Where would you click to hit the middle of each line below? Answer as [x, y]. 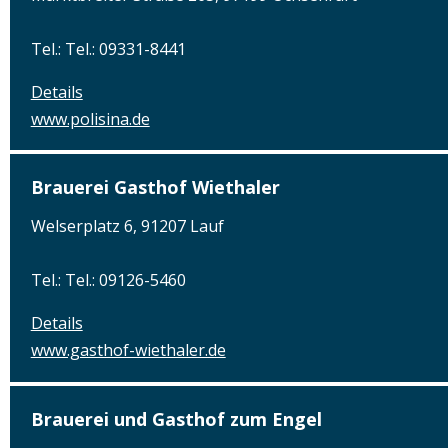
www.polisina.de [90, 118]
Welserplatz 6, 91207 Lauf [127, 226]
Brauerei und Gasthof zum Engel [176, 418]
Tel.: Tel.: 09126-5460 [108, 280]
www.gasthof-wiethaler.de [128, 350]
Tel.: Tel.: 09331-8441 [108, 48]
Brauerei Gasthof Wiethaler [155, 187]
